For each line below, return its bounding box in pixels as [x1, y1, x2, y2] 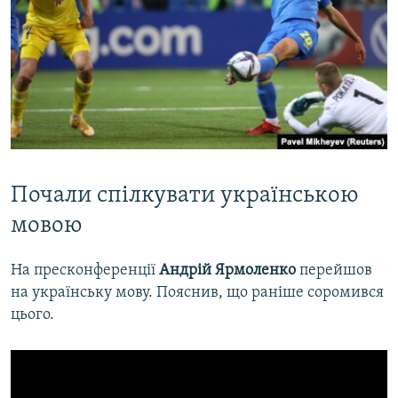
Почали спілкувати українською [11, 183, 358, 208]
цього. [11, 306, 54, 323]
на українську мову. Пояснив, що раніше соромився [11, 283, 384, 301]
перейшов [299, 261, 372, 279]
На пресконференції [11, 261, 155, 279]
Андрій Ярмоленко [155, 261, 299, 279]
